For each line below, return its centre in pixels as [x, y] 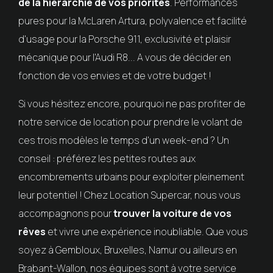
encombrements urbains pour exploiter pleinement [131, 176]
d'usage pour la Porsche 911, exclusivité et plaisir [124, 39]
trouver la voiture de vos [172, 213]
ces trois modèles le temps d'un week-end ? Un [123, 140]
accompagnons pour [66, 213]
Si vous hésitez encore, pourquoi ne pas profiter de [132, 103]
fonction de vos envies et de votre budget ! [115, 75]
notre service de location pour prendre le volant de [130, 122]
